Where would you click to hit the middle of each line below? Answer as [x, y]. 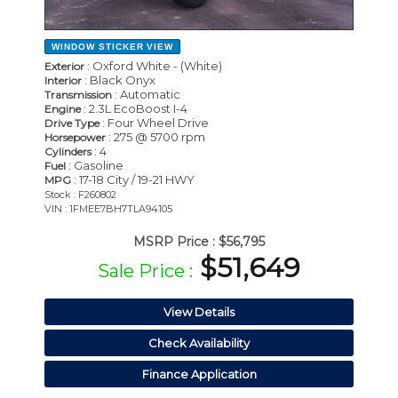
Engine [63, 109]
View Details [199, 312]
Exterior [64, 67]
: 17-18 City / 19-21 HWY [133, 180]
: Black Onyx [119, 80]
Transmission [78, 95]
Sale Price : [145, 271]
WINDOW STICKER [98, 47]
